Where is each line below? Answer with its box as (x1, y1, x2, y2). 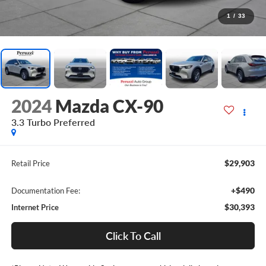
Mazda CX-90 (55, 95, 163, 117)
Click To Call (105, 229, 161, 242)
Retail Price (11, 158, 50, 168)
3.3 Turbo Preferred (11, 116, 95, 128)
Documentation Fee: (11, 185, 80, 195)
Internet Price (11, 202, 59, 212)
